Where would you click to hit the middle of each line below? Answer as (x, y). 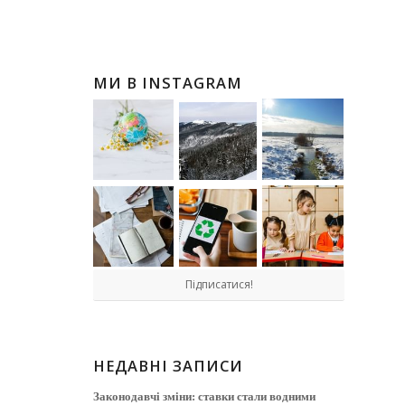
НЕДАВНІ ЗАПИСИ (169, 366)
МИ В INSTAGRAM (168, 83)
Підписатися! (219, 284)
